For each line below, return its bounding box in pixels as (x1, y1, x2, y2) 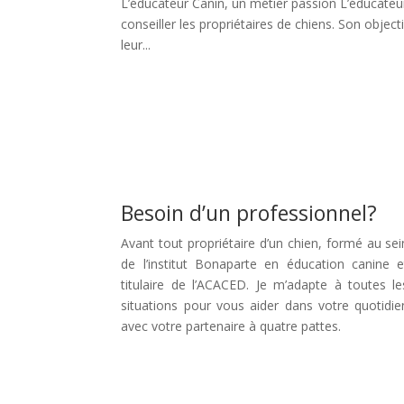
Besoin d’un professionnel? (121, 197, 378, 227)
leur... (121, 36, 151, 54)
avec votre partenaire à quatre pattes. (121, 317, 342, 335)
